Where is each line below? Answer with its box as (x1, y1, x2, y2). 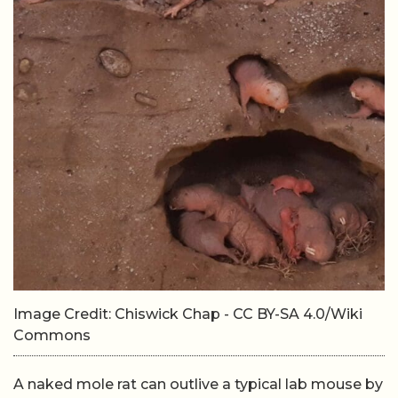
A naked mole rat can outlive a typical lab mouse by (13, 376, 383, 393)
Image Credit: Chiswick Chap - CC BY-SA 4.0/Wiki (13, 306, 362, 322)
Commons (13, 327, 91, 344)
